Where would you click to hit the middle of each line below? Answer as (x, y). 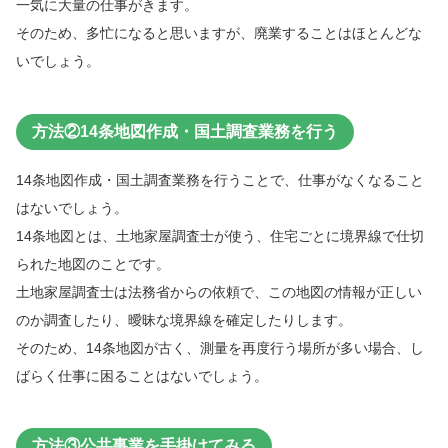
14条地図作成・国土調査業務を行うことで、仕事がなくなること (220, 179)
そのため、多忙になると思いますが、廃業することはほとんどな (219, 33)
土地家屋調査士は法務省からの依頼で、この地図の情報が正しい (219, 291)
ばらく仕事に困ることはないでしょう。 (142, 375)
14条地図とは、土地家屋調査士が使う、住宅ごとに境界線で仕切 (220, 235)
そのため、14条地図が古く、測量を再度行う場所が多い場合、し (220, 347)
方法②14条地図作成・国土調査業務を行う (185, 131)
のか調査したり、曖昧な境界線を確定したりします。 (184, 319)
